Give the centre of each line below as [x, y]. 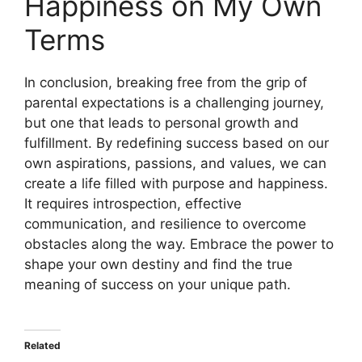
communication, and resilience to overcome [165, 224]
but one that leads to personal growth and [162, 123]
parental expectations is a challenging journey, [174, 103]
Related [42, 345]
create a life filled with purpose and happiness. [176, 183]
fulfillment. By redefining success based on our [177, 143]
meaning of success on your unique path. [158, 284]
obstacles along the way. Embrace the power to [179, 244]
